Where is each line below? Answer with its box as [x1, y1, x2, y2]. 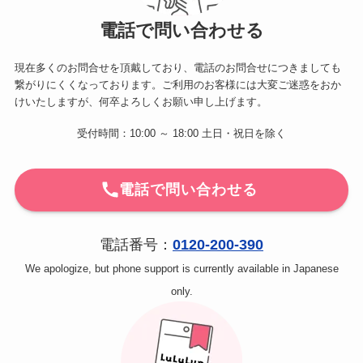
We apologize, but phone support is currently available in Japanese [24, 263, 339, 275]
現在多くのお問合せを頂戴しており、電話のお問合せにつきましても [14, 61, 341, 74]
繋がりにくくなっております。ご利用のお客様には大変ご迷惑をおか [14, 78, 341, 91]
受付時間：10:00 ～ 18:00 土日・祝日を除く [77, 127, 286, 140]
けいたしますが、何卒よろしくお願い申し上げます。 [14, 95, 267, 108]
